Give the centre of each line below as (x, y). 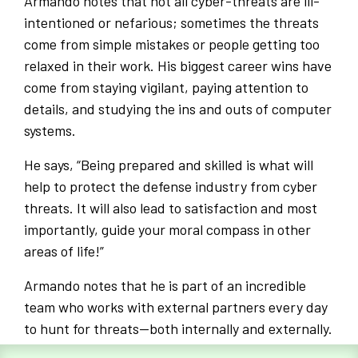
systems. (50, 131)
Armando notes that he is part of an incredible (165, 286)
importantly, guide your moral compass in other (167, 230)
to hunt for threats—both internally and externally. (178, 329)
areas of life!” (66, 251)
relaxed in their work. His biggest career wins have (178, 66)
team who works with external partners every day (176, 307)
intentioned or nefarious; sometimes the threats (171, 23)
